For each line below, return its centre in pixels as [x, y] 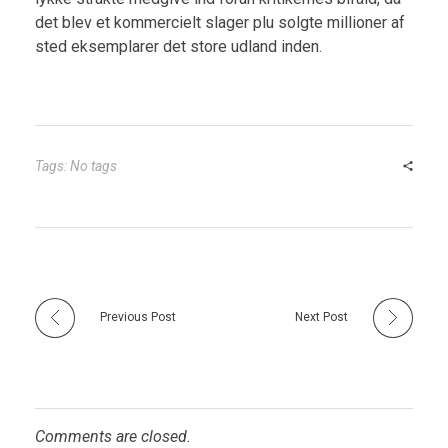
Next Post [321, 317]
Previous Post [138, 317]
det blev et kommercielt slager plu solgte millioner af [220, 23]
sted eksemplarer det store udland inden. [178, 47]
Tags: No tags [76, 166]
